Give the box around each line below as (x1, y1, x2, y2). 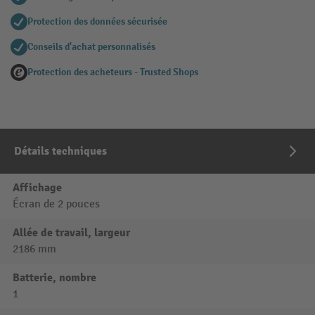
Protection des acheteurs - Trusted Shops (27, 66, 198, 78)
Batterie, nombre (13, 271, 96, 285)
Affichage (13, 181, 62, 195)
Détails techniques (14, 144, 107, 158)
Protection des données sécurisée (27, 15, 167, 27)
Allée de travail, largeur (13, 226, 130, 240)
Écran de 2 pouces (13, 198, 100, 211)
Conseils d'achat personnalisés (27, 41, 155, 53)
